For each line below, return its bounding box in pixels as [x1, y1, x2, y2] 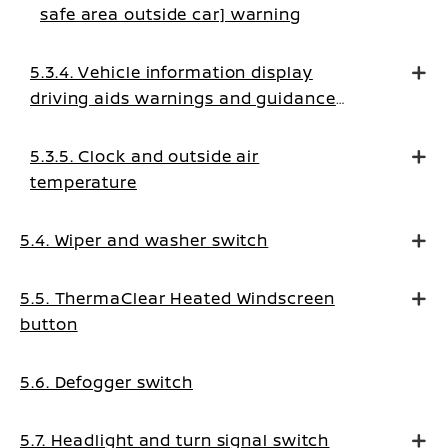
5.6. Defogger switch [20, 371, 193, 393]
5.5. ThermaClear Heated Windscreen [20, 287, 335, 309]
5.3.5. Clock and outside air [30, 145, 260, 167]
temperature [30, 171, 137, 193]
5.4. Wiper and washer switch [20, 229, 269, 251]
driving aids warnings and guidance [30, 87, 336, 109]
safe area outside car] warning [40, 3, 301, 25]
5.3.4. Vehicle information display [30, 61, 313, 83]
